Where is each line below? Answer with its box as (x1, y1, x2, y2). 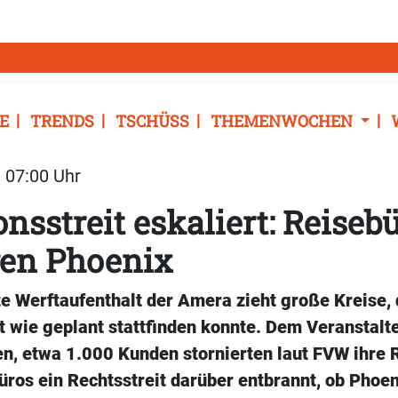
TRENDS (30, 110, 94, 132)
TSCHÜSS (115, 110, 189, 132)
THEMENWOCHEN (211, 110, 356, 132)
